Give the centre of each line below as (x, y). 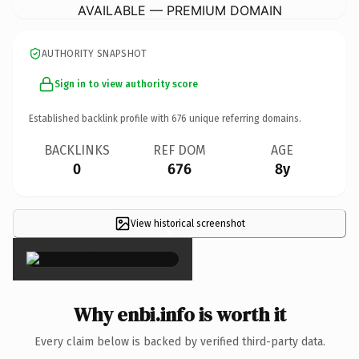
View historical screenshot (188, 223)
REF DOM (179, 150)
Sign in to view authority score (126, 84)
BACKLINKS (77, 150)
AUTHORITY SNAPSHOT (95, 53)
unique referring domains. (244, 118)
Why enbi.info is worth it (179, 314)
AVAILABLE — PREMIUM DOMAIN (179, 10)
